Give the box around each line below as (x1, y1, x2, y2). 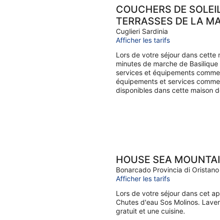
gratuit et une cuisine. (116, 207, 185, 215)
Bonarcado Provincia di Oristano (116, 165, 219, 174)
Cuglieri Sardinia (116, 27, 168, 35)
